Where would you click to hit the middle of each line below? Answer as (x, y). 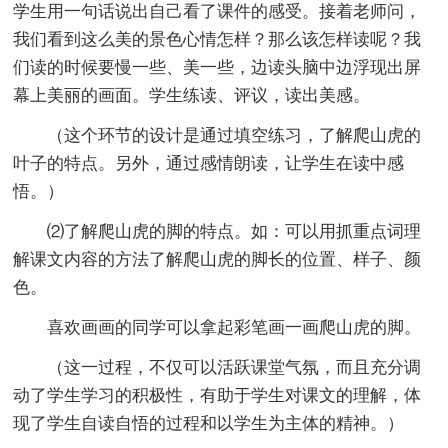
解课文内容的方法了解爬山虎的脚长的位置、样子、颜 (217, 259)
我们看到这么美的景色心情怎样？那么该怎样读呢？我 (217, 39)
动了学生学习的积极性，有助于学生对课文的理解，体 (217, 395)
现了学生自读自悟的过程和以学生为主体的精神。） (209, 423)
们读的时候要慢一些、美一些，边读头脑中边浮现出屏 (217, 67)
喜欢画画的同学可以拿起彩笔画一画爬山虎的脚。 (217, 327)
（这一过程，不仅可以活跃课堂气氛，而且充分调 (217, 367)
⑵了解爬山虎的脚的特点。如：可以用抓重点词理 (217, 231)
